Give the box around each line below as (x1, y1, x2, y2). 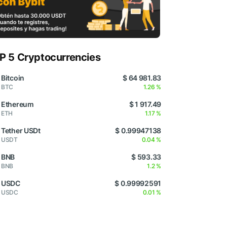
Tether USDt (1, 126, 41, 135)
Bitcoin (1, 73, 25, 83)
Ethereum (1, 100, 34, 109)
